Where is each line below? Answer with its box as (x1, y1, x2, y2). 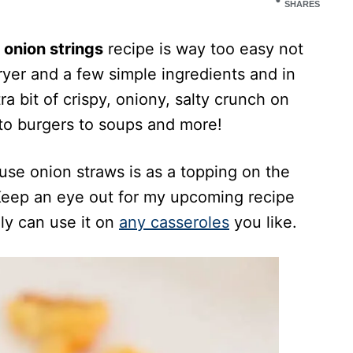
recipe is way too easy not (103, 39, 303, 58)
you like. (229, 212, 297, 232)
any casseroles (119, 212, 229, 232)
